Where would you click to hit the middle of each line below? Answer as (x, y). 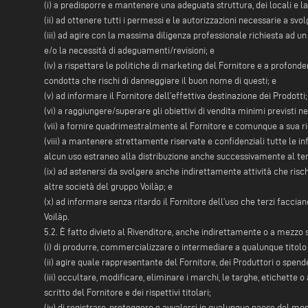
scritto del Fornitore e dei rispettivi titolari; (128, 293)
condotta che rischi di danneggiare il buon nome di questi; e (160, 81)
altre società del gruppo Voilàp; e (108, 187)
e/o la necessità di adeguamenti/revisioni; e (129, 51)
